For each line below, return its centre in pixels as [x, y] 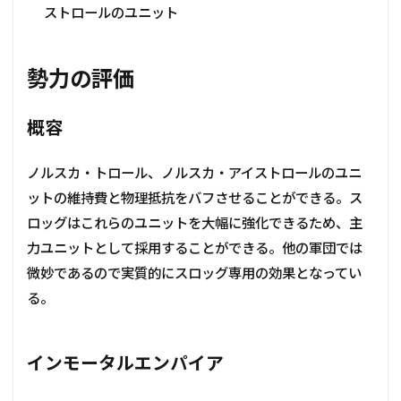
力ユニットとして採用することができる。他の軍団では [195, 248]
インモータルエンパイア [125, 363]
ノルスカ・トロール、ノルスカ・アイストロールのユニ [194, 173]
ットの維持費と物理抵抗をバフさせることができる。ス [195, 198]
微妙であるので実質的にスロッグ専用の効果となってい [194, 273]
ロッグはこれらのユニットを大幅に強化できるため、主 [195, 223]
